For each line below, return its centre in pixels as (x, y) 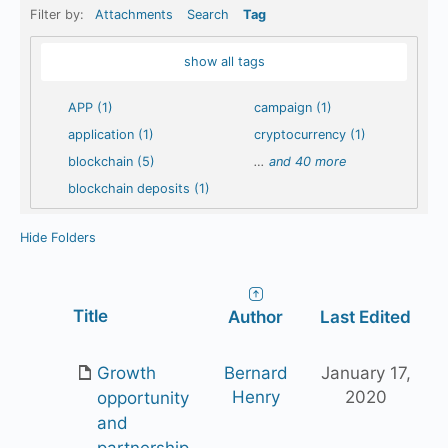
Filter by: (59, 14)
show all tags (224, 61)
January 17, (365, 372)
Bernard (255, 372)
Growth (126, 372)
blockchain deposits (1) (139, 188)
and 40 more (308, 161)
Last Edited (365, 316)
